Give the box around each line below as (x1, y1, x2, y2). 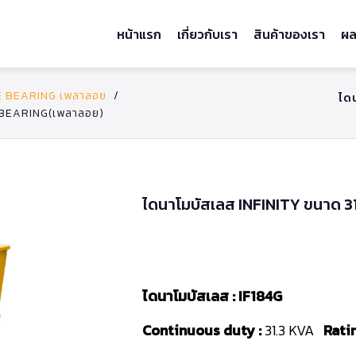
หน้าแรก (117, 24, 161, 44)
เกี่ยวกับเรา (177, 24, 238, 44)
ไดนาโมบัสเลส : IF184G (142, 285, 282, 307)
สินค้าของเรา (253, 24, 325, 44)
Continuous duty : (142, 319, 261, 341)
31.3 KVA (261, 319, 323, 341)
